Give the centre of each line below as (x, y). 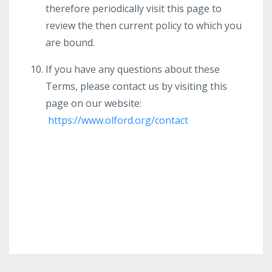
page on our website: (93, 103)
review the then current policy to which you (144, 25)
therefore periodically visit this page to (134, 8)
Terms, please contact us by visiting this (136, 86)
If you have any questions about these (133, 69)
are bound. (70, 42)
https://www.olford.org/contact (118, 120)
